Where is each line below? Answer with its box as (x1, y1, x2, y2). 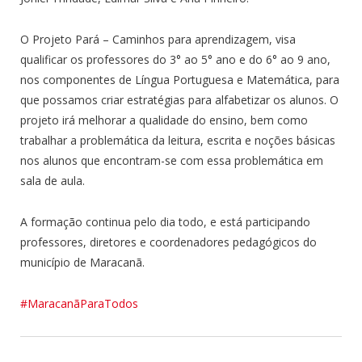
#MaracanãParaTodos (20, 295, 138, 311)
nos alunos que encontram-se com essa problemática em (20, 152, 323, 168)
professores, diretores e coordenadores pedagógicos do (20, 234, 317, 250)
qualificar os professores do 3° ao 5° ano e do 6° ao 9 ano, (20, 51, 330, 67)
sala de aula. (20, 172, 85, 188)
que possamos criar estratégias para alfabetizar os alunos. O (20, 91, 339, 107)
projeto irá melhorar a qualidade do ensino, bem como (20, 112, 308, 128)
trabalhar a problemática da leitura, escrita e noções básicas (20, 132, 335, 148)
